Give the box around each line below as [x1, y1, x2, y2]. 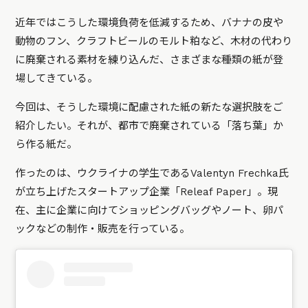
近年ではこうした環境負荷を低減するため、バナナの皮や [15, 16, 284, 30]
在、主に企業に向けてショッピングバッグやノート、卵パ [15, 204, 284, 217]
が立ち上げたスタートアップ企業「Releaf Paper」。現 [15, 186, 278, 199]
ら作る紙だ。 [15, 138, 78, 151]
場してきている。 [15, 72, 98, 85]
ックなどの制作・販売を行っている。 [15, 223, 190, 236]
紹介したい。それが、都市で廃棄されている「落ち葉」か [15, 120, 284, 133]
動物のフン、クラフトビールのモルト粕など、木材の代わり [15, 35, 293, 48]
